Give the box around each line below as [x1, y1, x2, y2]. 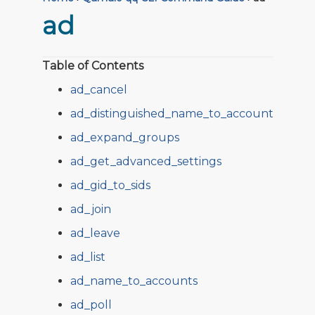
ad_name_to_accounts [70, 274, 198, 288]
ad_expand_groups [70, 130, 179, 144]
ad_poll [70, 297, 112, 311]
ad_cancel [70, 82, 127, 96]
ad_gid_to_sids [70, 178, 150, 192]
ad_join [70, 202, 111, 216]
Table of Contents [41, 58, 143, 72]
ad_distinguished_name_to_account [70, 106, 274, 120]
